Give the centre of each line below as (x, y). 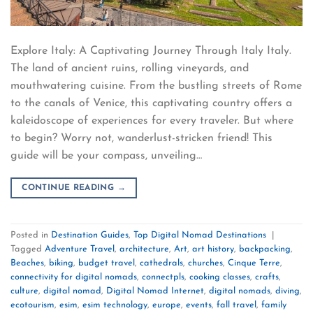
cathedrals (161, 263)
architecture (144, 249)
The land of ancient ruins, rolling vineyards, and (130, 68)
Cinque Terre (254, 263)
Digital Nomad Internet (155, 291)
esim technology (115, 305)
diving (287, 291)
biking (61, 263)
